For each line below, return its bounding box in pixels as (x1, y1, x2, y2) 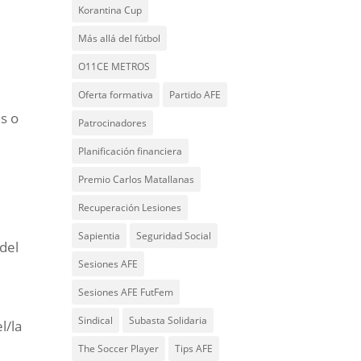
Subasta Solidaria (129, 313, 208, 327)
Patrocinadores (78, 116, 147, 130)
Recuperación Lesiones (78, 201, 182, 214)
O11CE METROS (78, 60, 151, 73)
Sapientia (78, 229, 121, 243)
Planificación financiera (78, 144, 183, 158)
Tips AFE (175, 342, 214, 355)
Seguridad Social (136, 229, 212, 243)
